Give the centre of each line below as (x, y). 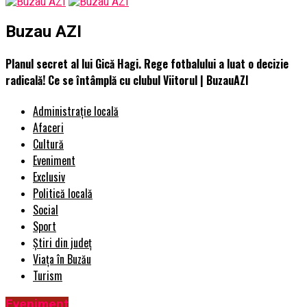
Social (46, 210)
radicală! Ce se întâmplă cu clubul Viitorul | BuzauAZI (127, 81)
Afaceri (48, 128)
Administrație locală (76, 111)
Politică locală (63, 194)
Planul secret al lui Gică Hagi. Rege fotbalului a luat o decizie (147, 64)
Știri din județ (62, 243)
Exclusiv (49, 177)
